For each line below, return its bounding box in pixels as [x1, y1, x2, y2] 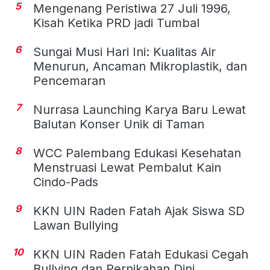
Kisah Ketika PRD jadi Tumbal [33, 15, 199, 30]
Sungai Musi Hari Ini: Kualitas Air [33, 44, 216, 59]
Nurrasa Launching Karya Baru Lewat [33, 102, 246, 117]
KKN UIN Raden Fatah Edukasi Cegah [33, 246, 248, 262]
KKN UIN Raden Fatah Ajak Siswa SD [33, 203, 245, 218]
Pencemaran [33, 73, 105, 88]
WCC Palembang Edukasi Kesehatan [33, 145, 241, 160]
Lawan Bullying [33, 218, 118, 233]
